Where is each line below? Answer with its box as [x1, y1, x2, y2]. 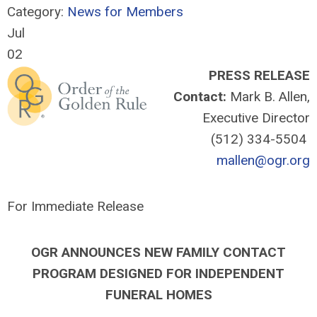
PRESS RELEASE [209, 67, 310, 83]
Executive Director [202, 110, 310, 126]
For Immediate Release [7, 198, 144, 214]
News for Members [67, 4, 183, 20]
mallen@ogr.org [217, 152, 310, 168]
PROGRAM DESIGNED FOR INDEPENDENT [33, 265, 284, 282]
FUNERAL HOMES [105, 287, 212, 303]
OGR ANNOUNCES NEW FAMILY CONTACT [31, 244, 286, 260]
